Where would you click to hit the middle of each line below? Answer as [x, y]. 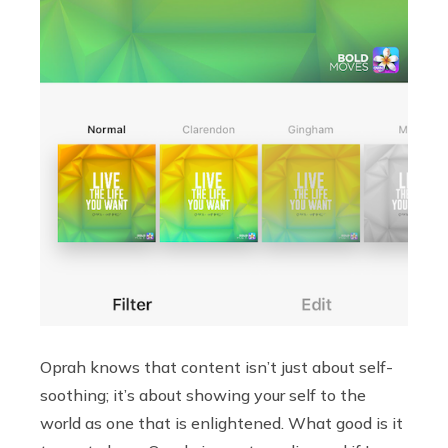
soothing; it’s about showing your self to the [203, 395]
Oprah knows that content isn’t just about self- [216, 367]
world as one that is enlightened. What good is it [221, 423]
